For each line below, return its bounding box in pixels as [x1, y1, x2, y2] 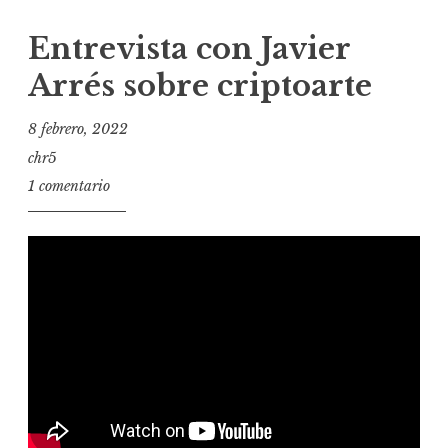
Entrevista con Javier [28, 30, 350, 67]
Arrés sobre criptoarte [28, 67, 372, 104]
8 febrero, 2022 [28, 120, 128, 139]
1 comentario [28, 177, 110, 196]
